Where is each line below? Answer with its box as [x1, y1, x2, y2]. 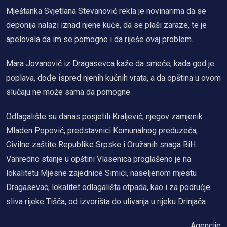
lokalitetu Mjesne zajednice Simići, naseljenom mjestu [6, 168, 197, 178]
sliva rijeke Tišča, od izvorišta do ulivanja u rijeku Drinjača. [6, 196, 209, 206]
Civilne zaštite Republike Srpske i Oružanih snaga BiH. [6, 139, 197, 149]
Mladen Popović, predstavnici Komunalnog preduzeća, [6, 125, 198, 135]
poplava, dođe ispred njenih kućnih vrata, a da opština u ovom [6, 72, 221, 83]
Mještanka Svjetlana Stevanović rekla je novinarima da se [6, 6, 206, 16]
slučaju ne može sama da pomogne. [6, 87, 132, 97]
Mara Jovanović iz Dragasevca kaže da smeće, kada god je [6, 58, 214, 68]
